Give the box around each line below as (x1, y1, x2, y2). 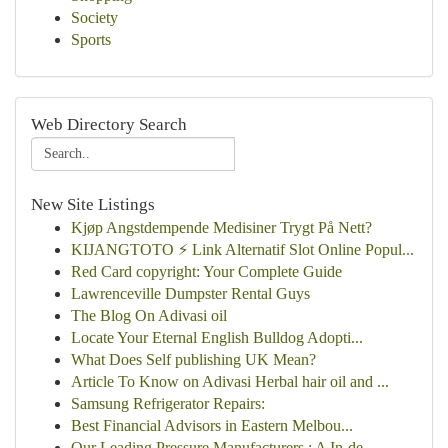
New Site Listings (31, 195, 155, 214)
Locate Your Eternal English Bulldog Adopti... (71, 329, 363, 346)
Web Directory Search (31, 115, 187, 134)
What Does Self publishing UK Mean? (71, 351, 316, 368)
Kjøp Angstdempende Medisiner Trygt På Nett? (71, 219, 372, 236)
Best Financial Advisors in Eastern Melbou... (71, 417, 353, 434)
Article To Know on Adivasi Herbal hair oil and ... (71, 373, 389, 390)
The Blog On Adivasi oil (71, 307, 227, 324)
